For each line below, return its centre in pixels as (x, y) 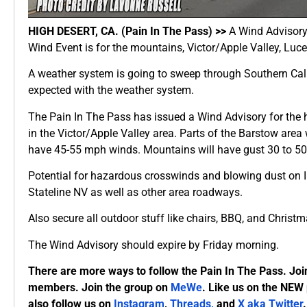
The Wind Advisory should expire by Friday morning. (153, 245)
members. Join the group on (99, 288)
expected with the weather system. (111, 90)
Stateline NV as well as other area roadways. (135, 193)
